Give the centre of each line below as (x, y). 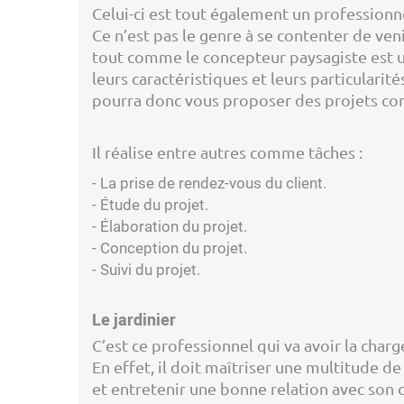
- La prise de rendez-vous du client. (209, 183)
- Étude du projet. (150, 205)
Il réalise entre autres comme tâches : (227, 152)
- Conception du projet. (170, 248)
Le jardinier (134, 321)
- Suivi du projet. (146, 270)
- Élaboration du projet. (170, 226)
